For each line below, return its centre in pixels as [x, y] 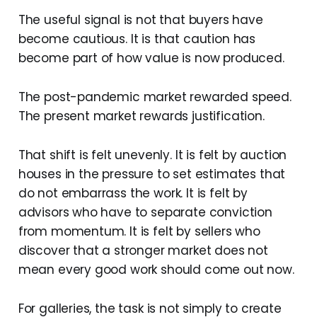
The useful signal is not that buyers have [140, 20]
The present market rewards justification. [141, 116]
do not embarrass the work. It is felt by [133, 194]
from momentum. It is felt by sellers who [139, 232]
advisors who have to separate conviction [145, 213]
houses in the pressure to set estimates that [152, 174]
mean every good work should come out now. [156, 270]
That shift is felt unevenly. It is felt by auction [152, 155]
